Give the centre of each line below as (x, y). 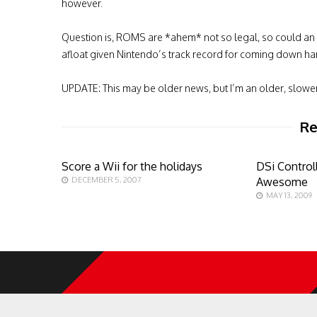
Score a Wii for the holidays (132, 166)
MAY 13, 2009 (289, 195)
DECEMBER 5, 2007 (106, 180)
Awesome (282, 182)
